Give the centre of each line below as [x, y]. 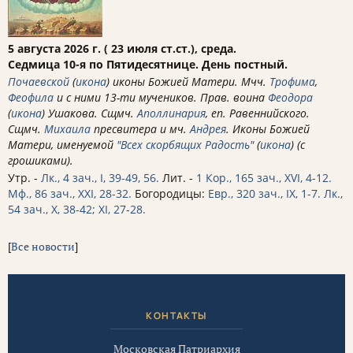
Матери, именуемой [62, 145]
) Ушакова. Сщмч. [89, 113]
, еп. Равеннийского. [258, 113]
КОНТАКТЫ [176, 316]
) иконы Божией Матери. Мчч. [188, 82]
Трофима [292, 82]
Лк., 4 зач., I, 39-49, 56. [100, 178]
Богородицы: [170, 193]
